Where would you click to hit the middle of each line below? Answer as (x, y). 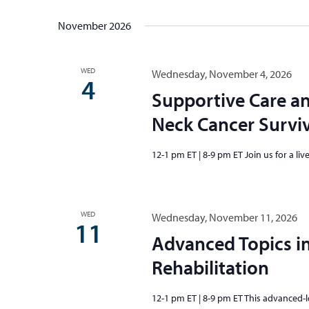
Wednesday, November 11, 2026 (224, 217)
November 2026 (94, 26)
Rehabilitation (210, 267)
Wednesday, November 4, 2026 (221, 74)
